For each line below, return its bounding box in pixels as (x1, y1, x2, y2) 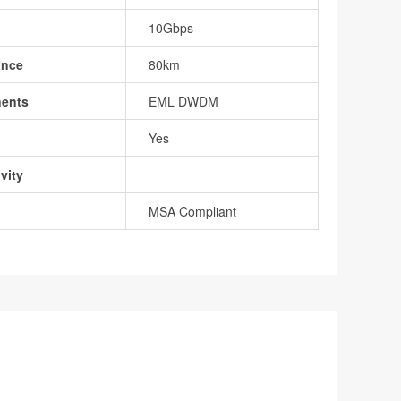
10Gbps (149, 19, 193, 38)
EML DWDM (149, 92, 218, 111)
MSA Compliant (149, 202, 236, 221)
